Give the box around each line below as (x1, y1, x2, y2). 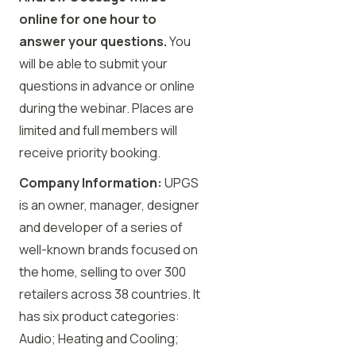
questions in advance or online (19, 77, 195, 95)
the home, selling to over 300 (19, 263, 186, 281)
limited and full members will (19, 122, 177, 139)
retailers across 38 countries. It (19, 285, 200, 303)
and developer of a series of (19, 219, 183, 236)
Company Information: (19, 174, 164, 192)
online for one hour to (19, 10, 157, 28)
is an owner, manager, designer (19, 196, 199, 214)
